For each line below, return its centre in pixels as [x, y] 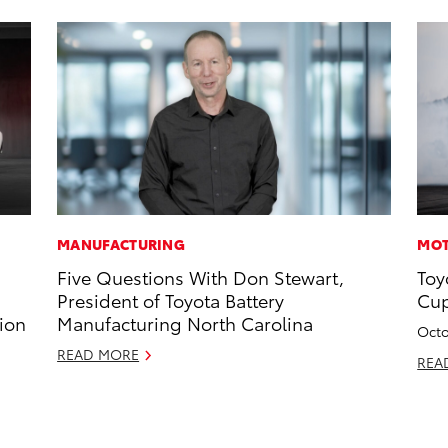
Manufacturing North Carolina [185, 323]
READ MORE [98, 354]
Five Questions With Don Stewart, [201, 277]
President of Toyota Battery [171, 300]
